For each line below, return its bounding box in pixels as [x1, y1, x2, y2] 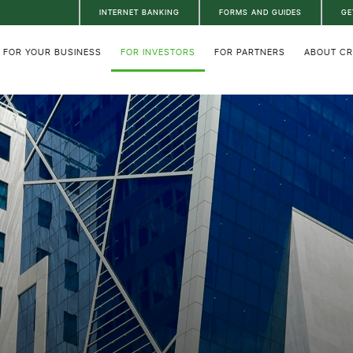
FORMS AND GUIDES [219, 8, 303, 17]
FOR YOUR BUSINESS [3, 46, 102, 58]
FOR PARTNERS [214, 46, 285, 58]
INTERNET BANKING [99, 8, 180, 17]
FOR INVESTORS [121, 46, 195, 58]
